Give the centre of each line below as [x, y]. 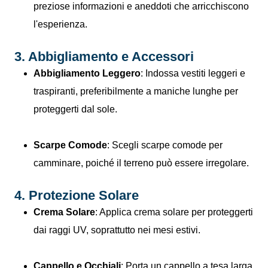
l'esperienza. [60, 24]
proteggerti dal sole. [75, 109]
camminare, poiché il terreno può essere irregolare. [141, 163]
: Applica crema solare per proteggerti [174, 212]
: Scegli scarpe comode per [165, 145]
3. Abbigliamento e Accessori [104, 56]
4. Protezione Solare [77, 195]
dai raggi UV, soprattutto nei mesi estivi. [117, 230]
